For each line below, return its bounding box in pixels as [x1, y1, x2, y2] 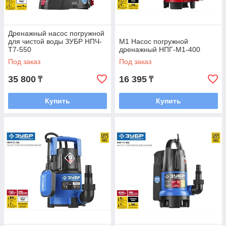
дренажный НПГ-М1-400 [119, 45, 200, 54]
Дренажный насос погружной [8, 29, 104, 38]
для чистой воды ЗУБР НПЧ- [8, 37, 102, 46]
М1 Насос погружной [119, 37, 188, 46]
